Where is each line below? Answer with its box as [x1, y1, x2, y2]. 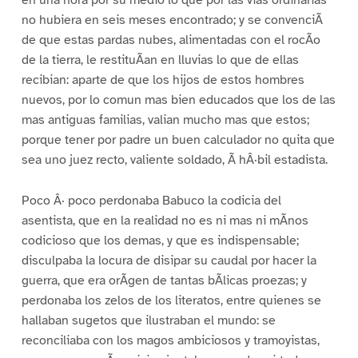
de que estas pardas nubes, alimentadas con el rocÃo [21, 31, 320, 48]
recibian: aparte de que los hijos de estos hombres [21, 71, 304, 88]
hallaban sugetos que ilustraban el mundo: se [21, 312, 276, 328]
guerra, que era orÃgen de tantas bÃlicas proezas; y [21, 272, 307, 288]
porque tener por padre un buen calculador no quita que [21, 131, 335, 148]
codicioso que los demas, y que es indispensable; [21, 232, 299, 249]
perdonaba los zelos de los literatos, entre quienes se [21, 292, 321, 308]
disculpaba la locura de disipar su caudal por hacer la [21, 252, 316, 268]
